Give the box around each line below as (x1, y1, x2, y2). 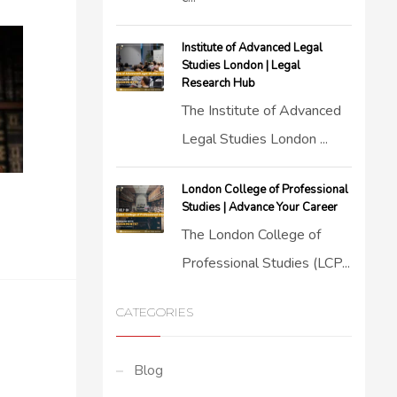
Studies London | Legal (182, 58, 301, 74)
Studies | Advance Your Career (182, 199, 339, 215)
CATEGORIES (116, 304, 194, 320)
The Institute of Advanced (182, 101, 342, 121)
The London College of (182, 225, 322, 245)
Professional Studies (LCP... (182, 253, 351, 273)
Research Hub (182, 75, 256, 91)
